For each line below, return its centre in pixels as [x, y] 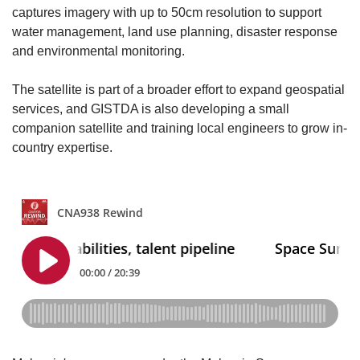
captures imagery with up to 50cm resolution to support [167, 12]
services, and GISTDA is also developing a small [151, 108]
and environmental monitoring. [100, 51]
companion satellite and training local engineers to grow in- [180, 128]
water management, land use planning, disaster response [175, 31]
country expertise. [65, 147]
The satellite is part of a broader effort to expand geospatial [178, 89]
